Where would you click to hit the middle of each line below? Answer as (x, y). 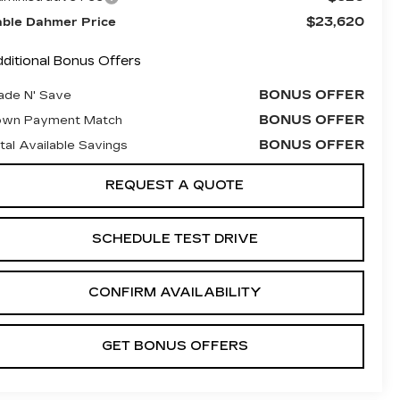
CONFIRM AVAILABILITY (175, 292)
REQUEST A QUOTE (175, 185)
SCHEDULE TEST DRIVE (175, 238)
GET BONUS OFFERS (175, 346)
